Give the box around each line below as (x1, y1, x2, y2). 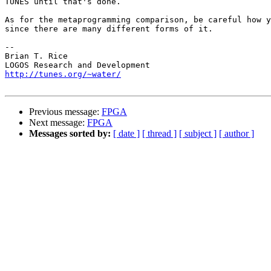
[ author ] (219, 128, 254, 139)
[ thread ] (142, 128, 177, 139)
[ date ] (113, 128, 140, 139)
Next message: (29, 117, 87, 128)
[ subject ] (179, 128, 217, 139)
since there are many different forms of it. (5, 24, 213, 34)
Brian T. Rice (5, 51, 68, 61)
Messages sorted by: (29, 128, 111, 139)
